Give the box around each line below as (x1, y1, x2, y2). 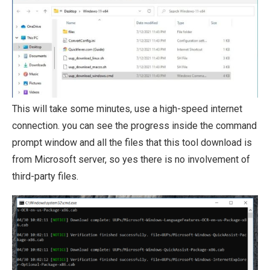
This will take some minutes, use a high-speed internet (12, 102, 242, 115)
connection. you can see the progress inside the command (12, 119, 257, 131)
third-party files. (12, 170, 78, 182)
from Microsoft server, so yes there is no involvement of (12, 153, 250, 165)
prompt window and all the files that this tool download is (12, 136, 252, 148)
